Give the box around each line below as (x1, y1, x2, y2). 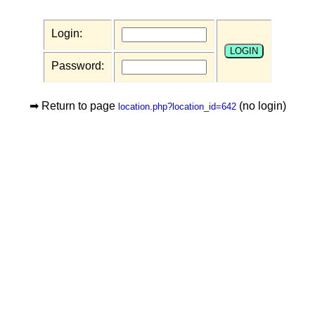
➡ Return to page (29, 100, 118, 112)
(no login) (236, 100, 286, 112)
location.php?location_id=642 (117, 101, 236, 112)
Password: (51, 60, 104, 72)
